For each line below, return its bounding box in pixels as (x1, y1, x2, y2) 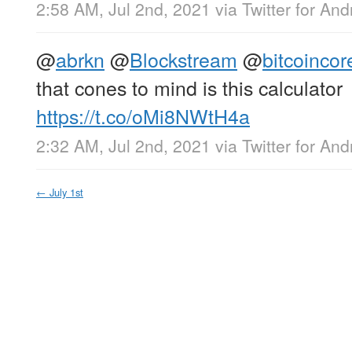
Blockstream (130, 45, 237, 74)
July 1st (49, 185, 83, 200)
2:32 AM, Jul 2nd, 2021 (36, 134, 211, 158)
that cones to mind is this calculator (36, 73, 343, 102)
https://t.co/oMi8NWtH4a (36, 101, 250, 130)
